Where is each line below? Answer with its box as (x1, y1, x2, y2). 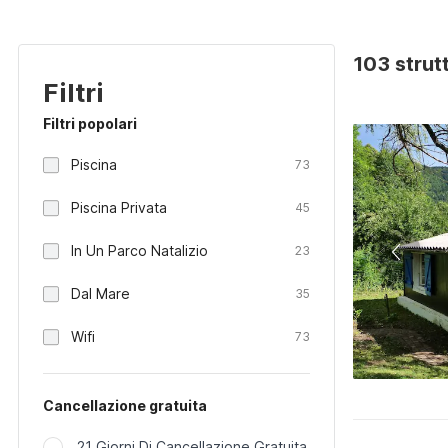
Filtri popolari (43, 115, 137, 132)
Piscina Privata (71, 199, 167, 216)
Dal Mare (71, 285, 130, 302)
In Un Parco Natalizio (71, 242, 208, 259)
